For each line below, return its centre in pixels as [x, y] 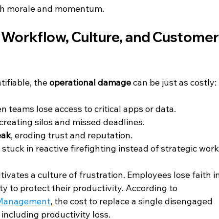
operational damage [90, 82]
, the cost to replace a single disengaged [133, 201]
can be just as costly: [174, 82]
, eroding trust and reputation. [72, 135]
